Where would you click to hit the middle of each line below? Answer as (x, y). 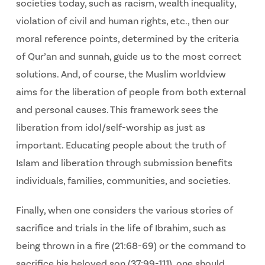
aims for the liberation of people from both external (131, 93)
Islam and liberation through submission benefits (124, 164)
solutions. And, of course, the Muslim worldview (121, 75)
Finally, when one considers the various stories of (124, 210)
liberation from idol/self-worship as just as (110, 128)
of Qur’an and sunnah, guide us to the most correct (128, 57)
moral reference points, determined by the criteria (127, 39)
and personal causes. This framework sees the (117, 110)
